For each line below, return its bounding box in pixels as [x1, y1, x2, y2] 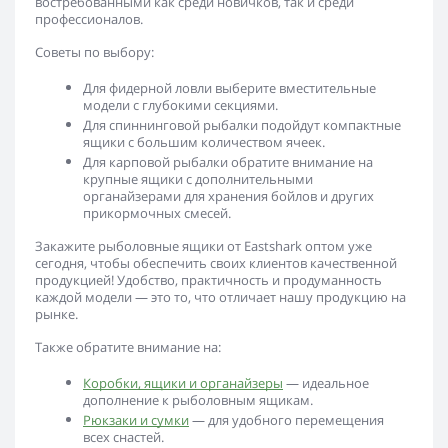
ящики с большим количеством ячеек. [83, 133, 325, 151]
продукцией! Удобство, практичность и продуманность [35, 271, 382, 289]
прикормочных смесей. [83, 204, 231, 222]
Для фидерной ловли [83, 79, 212, 97]
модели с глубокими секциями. [83, 96, 278, 114]
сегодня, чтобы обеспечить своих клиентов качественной [35, 254, 397, 272]
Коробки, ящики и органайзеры [83, 374, 283, 392]
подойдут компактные [258, 116, 401, 134]
